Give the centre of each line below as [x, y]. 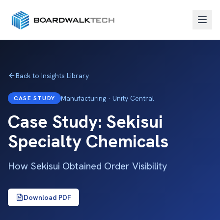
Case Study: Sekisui [85, 122]
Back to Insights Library [52, 76]
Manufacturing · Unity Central [108, 98]
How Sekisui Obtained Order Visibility [87, 166]
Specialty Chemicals [88, 141]
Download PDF [47, 197]
